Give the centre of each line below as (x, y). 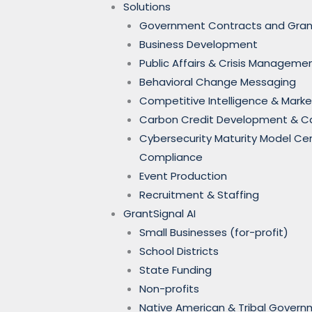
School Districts (179, 251)
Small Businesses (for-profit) (213, 232)
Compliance (171, 157)
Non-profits (169, 288)
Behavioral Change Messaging (217, 81)
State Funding (175, 270)
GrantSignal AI (159, 213)
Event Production (183, 175)
